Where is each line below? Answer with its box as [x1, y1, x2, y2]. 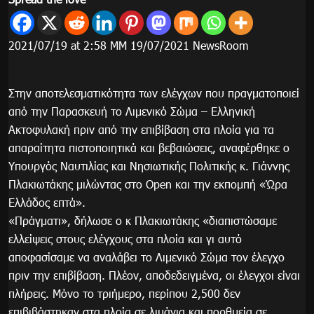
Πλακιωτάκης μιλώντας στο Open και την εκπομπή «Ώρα [8, 177, 287, 191]
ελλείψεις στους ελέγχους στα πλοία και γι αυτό [8, 231, 242, 246]
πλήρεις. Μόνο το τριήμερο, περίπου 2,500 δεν [8, 286, 240, 301]
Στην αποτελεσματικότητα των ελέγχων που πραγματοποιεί [8, 86, 299, 100]
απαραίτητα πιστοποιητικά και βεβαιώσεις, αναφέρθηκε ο [8, 140, 289, 155]
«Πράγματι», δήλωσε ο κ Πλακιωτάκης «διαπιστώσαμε [8, 213, 277, 228]
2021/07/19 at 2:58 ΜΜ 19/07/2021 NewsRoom [8, 38, 248, 53]
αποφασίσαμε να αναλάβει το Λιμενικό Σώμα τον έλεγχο [8, 250, 285, 264]
